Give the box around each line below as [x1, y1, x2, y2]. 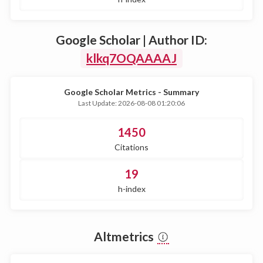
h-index [117, 183, 146, 194]
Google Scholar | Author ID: [56, 32, 207, 47]
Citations [114, 141, 149, 152]
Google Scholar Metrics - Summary [64, 86, 199, 97]
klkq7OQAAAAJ [86, 50, 177, 65]
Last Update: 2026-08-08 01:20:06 [78, 98, 185, 107]
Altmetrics [94, 228, 156, 244]
